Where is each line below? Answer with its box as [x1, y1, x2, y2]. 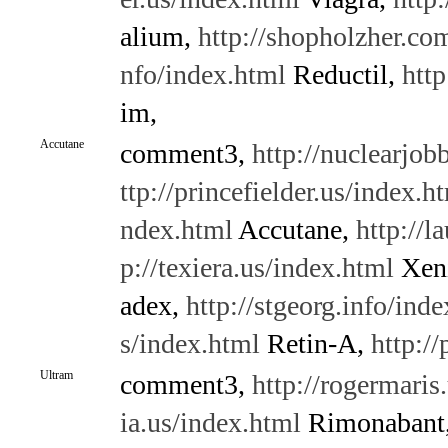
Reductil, [285, 59, 402, 90]
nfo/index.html [119, 59, 286, 90]
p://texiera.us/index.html [119, 252, 394, 283]
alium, [119, 21, 198, 52]
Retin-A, [259, 328, 371, 359]
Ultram [39, 368, 73, 382]
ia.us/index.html [119, 407, 301, 438]
